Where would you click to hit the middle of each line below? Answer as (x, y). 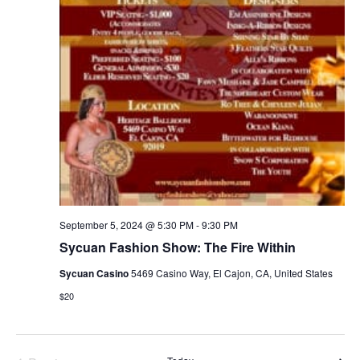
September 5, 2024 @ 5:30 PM (126, 225)
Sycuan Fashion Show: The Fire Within (177, 247)
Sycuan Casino (95, 274)
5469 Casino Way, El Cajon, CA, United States (231, 273)
